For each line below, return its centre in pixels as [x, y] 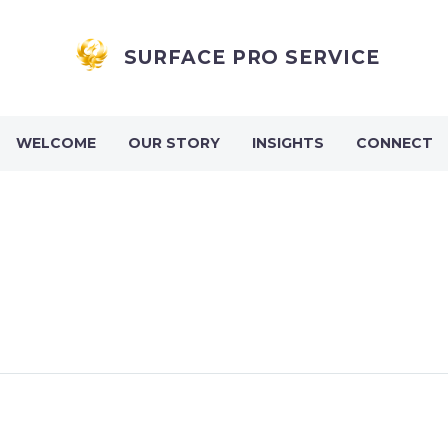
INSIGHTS [287, 143]
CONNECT [394, 143]
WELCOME [55, 143]
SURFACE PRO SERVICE [252, 57]
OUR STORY [173, 143]
